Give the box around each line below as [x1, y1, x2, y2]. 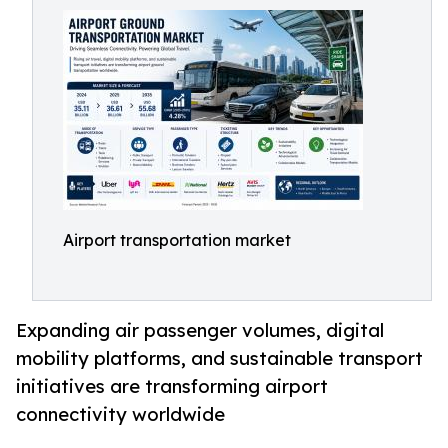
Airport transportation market [63, 230, 291, 250]
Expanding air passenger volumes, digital [16, 319, 384, 342]
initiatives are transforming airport [16, 375, 328, 398]
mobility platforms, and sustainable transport [16, 347, 423, 370]
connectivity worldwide [16, 403, 225, 426]
